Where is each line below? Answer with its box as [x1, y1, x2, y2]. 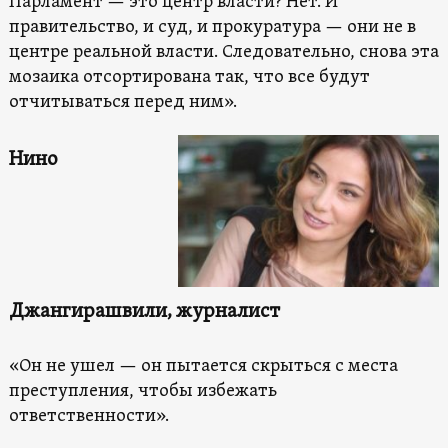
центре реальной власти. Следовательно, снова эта [8, 40, 439, 64]
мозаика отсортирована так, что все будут [8, 65, 370, 89]
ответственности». [8, 404, 169, 428]
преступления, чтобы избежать [8, 379, 277, 403]
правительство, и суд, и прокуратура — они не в [8, 15, 416, 39]
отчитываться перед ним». [8, 90, 237, 114]
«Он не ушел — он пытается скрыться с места [8, 354, 398, 378]
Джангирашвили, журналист [8, 298, 280, 325]
